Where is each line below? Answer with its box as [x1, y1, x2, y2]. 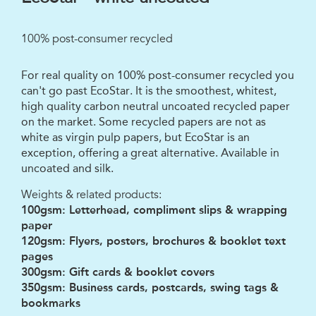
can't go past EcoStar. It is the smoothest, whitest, [21, 84, 276, 98]
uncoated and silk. [21, 162, 114, 176]
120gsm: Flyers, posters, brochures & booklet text [21, 234, 286, 248]
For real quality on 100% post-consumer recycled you [21, 68, 294, 83]
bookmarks [21, 296, 80, 310]
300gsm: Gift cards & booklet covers [21, 265, 214, 279]
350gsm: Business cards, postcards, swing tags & [21, 281, 279, 295]
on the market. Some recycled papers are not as [21, 115, 266, 129]
